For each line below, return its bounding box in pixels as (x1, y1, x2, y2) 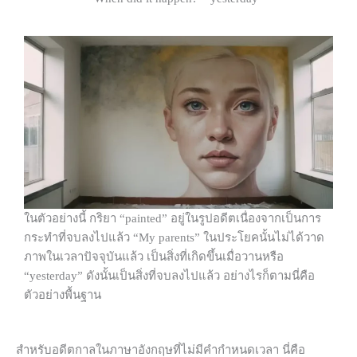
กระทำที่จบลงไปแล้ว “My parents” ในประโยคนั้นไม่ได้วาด (24, 231, 324, 245)
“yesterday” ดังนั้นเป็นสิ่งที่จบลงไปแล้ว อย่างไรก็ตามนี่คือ (24, 269, 315, 283)
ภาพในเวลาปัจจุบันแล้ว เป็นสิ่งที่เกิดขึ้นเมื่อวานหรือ (24, 250, 284, 264)
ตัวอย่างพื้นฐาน (24, 288, 101, 302)
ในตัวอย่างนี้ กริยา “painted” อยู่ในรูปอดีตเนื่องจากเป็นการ (24, 212, 321, 226)
